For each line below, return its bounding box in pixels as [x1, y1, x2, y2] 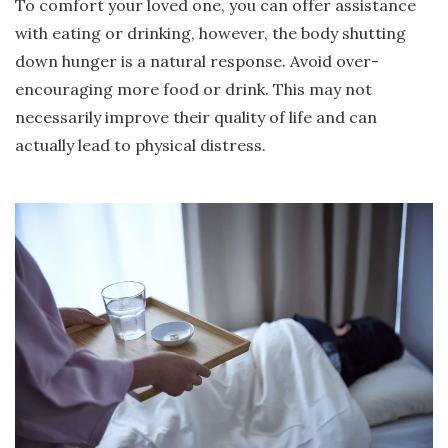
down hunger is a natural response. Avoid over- [15, 51, 379, 72]
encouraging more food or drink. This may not [15, 79, 372, 100]
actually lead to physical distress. [15, 135, 268, 156]
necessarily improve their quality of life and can [15, 107, 377, 128]
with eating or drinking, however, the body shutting [15, 23, 406, 44]
